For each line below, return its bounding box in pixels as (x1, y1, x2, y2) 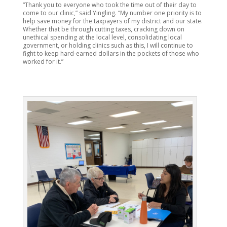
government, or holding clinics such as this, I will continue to (22, 41, 193, 50)
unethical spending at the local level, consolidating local (22, 33, 182, 42)
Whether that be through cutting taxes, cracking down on (22, 25, 184, 33)
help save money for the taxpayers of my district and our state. (22, 17, 203, 25)
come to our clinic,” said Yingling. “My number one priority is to (22, 9, 202, 17)
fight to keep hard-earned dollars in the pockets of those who (22, 49, 199, 58)
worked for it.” (22, 57, 63, 66)
